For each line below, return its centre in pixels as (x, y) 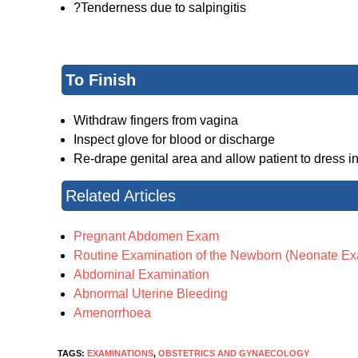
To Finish (101, 80)
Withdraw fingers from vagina (156, 120)
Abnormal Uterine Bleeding (151, 293)
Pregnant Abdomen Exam (146, 236)
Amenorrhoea (112, 312)
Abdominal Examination (141, 274)
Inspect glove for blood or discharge (174, 139)
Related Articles (121, 195)
